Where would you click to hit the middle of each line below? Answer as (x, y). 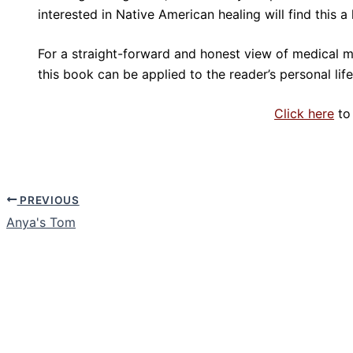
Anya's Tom (41, 223)
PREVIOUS (48, 200)
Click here (305, 113)
